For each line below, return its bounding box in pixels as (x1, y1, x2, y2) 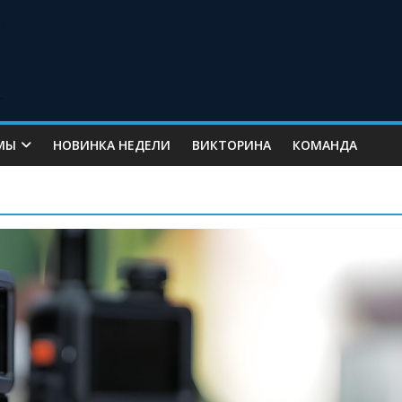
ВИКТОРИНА (192, 136, 271, 153)
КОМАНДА (293, 136, 357, 153)
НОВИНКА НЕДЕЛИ (53, 136, 170, 153)
